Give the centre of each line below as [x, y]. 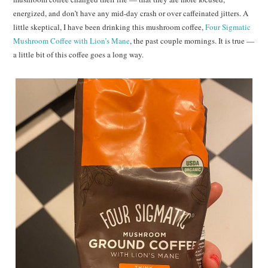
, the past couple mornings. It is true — [192, 41]
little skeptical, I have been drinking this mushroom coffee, [109, 27]
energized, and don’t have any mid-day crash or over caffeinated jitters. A [131, 13]
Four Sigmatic [228, 27]
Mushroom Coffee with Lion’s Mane [72, 41]
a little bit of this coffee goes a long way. [79, 55]
